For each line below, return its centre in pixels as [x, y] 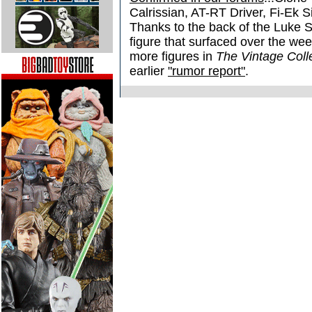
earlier [149, 71]
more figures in [173, 56]
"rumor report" [206, 71]
